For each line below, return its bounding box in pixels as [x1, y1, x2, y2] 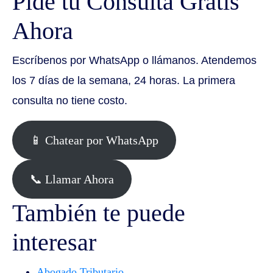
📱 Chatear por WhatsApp [29, 133, 158, 147]
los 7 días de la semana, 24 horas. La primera [12, 74, 235, 87]
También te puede [12, 199, 185, 227]
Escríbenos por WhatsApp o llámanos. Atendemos [12, 54, 257, 67]
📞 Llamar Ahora [29, 172, 114, 186]
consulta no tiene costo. [12, 94, 127, 107]
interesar [12, 229, 96, 257]
